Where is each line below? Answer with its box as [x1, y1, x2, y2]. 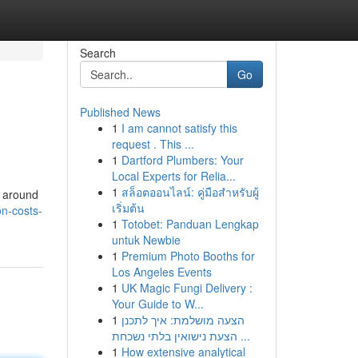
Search [79, 45, 116, 61]
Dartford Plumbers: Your [121, 152, 244, 168]
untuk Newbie [111, 232, 181, 248]
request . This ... [111, 136, 194, 152]
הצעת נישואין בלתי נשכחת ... [237, 328, 250, 344]
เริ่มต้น [111, 200, 145, 216]
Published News [79, 104, 161, 120]
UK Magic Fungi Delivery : [121, 280, 253, 296]
